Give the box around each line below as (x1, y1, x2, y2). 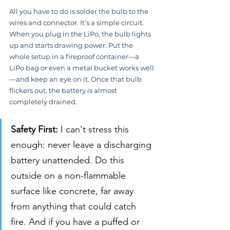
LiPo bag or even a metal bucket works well (9, 64, 154, 72)
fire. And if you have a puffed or (11, 216, 142, 228)
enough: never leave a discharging (11, 139, 154, 151)
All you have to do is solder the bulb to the (9, 7, 150, 16)
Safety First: (11, 124, 58, 136)
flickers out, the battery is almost (9, 86, 119, 95)
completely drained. (9, 98, 77, 106)
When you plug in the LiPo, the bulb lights (9, 30, 152, 39)
